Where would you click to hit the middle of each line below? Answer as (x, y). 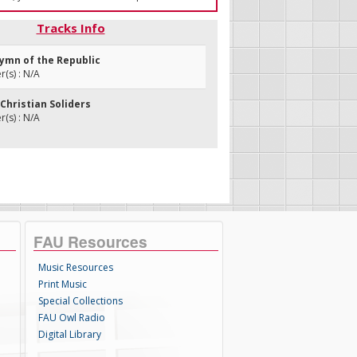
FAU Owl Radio (72, 318)
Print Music (63, 284)
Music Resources (76, 267)
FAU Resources (91, 241)
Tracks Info (71, 28)
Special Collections (81, 301)
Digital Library (70, 334)
